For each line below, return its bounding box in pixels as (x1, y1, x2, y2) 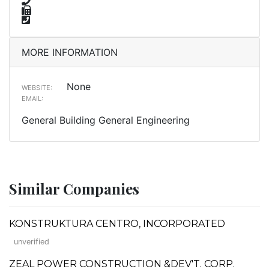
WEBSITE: (22, 83, 52, 92)
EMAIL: (22, 94, 43, 103)
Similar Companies (9, 178, 139, 198)
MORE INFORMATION (22, 46, 118, 58)
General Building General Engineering (22, 113, 190, 126)
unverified (14, 237, 49, 246)
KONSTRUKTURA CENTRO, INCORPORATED (9, 217, 225, 229)
